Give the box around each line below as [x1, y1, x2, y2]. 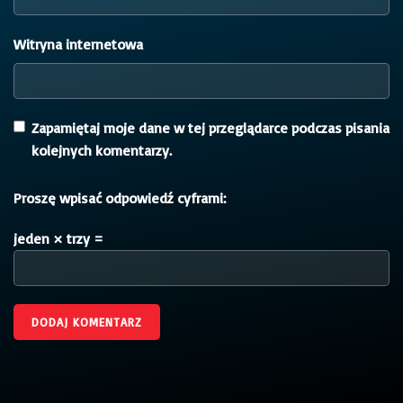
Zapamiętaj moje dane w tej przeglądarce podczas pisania [31, 118, 390, 137]
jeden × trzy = [13, 228, 103, 247]
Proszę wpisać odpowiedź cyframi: [13, 188, 226, 207]
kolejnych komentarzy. [31, 140, 172, 159]
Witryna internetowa [13, 34, 143, 53]
